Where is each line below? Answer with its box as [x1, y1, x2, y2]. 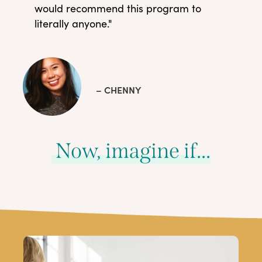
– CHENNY [96, 82, 141, 96]
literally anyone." [35, 16, 112, 30]
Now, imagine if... [51, 137, 211, 164]
